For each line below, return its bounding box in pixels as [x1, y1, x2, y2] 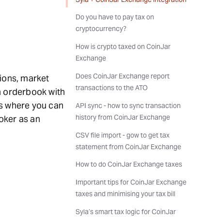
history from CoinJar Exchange [76, 112, 170, 122]
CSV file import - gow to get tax [76, 130, 170, 139]
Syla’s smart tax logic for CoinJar [76, 207, 176, 216]
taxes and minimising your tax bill [76, 189, 175, 199]
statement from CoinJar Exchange [76, 142, 181, 151]
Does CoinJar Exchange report [76, 71, 170, 80]
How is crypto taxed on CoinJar [76, 42, 170, 51]
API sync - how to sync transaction [76, 101, 181, 110]
